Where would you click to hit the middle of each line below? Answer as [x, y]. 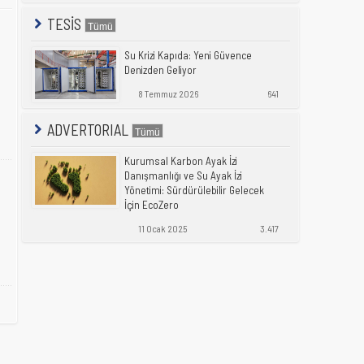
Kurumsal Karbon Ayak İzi [181, 160]
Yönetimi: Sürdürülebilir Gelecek [194, 190]
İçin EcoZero [152, 204]
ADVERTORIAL [88, 130]
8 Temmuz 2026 [167, 93]
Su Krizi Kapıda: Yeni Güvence [188, 55]
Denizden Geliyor [160, 69]
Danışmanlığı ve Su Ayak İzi [183, 175]
